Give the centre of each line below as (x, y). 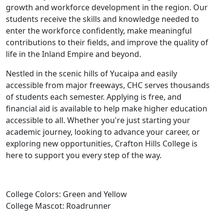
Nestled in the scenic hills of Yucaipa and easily (91, 73)
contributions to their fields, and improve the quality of (107, 42)
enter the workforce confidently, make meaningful (99, 30)
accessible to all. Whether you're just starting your (98, 120)
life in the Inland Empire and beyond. (73, 54)
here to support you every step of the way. (84, 155)
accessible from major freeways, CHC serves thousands (108, 85)
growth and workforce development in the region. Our (107, 7)
